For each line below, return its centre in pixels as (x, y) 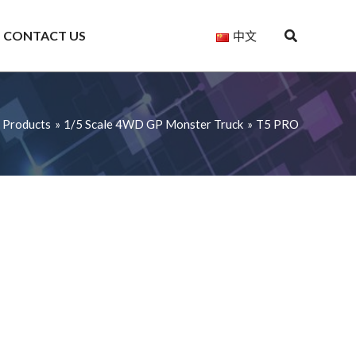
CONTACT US (44, 35)
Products (27, 124)
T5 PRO (277, 124)
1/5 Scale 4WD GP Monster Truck (153, 124)
